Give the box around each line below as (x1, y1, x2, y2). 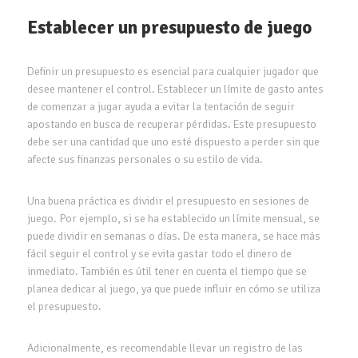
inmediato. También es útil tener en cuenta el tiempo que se (26, 264, 307, 278)
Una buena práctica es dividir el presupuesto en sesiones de (26, 193, 309, 208)
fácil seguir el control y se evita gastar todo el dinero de (26, 246, 292, 261)
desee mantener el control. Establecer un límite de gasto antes (26, 82, 324, 96)
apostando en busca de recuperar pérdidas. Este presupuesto (26, 117, 316, 131)
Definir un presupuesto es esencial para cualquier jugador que (26, 64, 319, 78)
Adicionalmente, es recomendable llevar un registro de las (26, 340, 303, 355)
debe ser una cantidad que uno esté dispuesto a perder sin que (26, 134, 320, 149)
